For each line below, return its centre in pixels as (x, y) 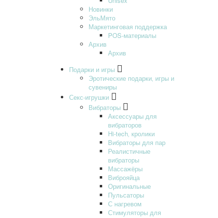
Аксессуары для (132, 116)
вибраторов (125, 125)
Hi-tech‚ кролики (131, 133)
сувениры (103, 87)
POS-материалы (132, 35)
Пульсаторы (126, 195)
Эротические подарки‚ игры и (131, 78)
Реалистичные (129, 151)
